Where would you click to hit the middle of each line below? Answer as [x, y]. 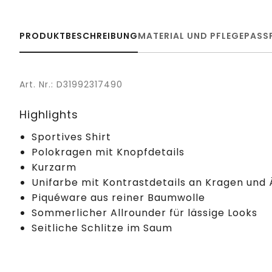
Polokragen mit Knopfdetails [108, 152]
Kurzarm [54, 167]
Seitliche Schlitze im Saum [102, 228]
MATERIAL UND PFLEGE [191, 36]
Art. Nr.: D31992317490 [71, 84]
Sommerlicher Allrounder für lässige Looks [144, 212]
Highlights [49, 114]
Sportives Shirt [71, 137]
